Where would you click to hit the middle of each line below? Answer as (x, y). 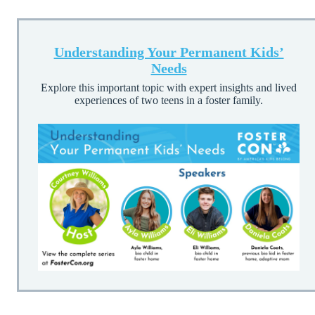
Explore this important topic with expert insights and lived (169, 87)
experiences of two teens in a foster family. (169, 100)
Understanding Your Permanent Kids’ (169, 52)
